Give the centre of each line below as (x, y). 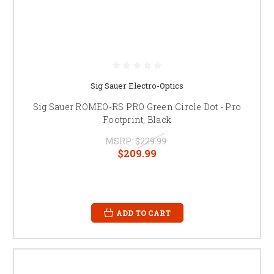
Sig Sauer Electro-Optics (137, 85)
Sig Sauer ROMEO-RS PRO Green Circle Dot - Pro (137, 106)
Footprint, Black (137, 119)
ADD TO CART (143, 213)
